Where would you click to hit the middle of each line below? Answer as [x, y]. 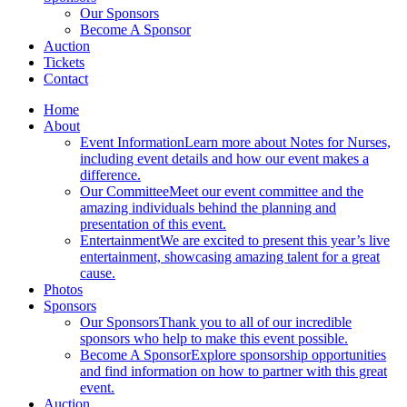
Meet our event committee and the [266, 191]
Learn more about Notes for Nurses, [288, 142]
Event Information [132, 142]
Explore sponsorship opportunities [288, 354]
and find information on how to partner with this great [233, 371]
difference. [110, 174]
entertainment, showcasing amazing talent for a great [230, 256]
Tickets [64, 62]
